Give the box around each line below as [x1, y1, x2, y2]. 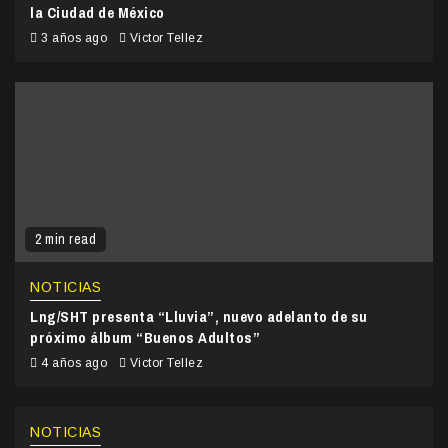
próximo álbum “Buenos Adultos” [30, 326, 260, 348]
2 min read [35, 229, 96, 248]
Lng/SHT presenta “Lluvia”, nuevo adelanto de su [30, 305, 368, 327]
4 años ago [37, 355, 111, 370]
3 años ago [37, 30, 111, 45]
